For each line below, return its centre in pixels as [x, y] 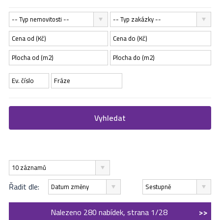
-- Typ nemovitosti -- [42, 19]
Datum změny [70, 187]
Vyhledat [110, 118]
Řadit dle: [24, 187]
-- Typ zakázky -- [138, 19]
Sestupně [158, 187]
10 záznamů [29, 168]
